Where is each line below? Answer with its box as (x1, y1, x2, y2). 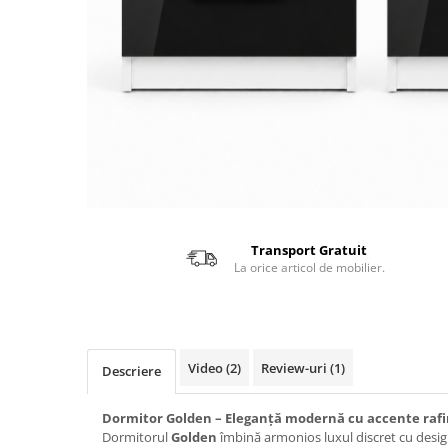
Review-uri (261, 359, 330, 378)
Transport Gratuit (251, 241, 368, 260)
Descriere (102, 362, 161, 381)
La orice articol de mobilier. (233, 259, 385, 277)
